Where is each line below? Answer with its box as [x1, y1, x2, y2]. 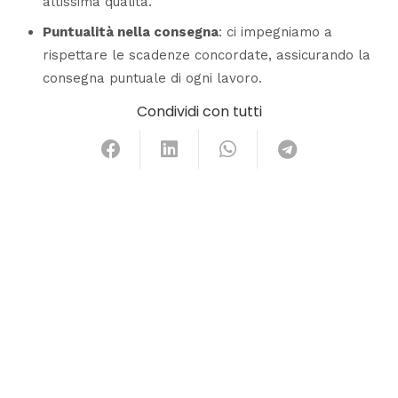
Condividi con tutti [136, 100, 262, 122]
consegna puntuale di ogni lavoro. [42, 69, 262, 86]
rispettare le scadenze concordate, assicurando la [42, 46, 370, 63]
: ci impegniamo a [218, 23, 332, 40]
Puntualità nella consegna [42, 23, 219, 40]
